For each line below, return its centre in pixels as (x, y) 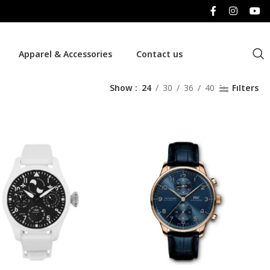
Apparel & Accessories (65, 54)
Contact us (159, 54)
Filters (245, 88)
